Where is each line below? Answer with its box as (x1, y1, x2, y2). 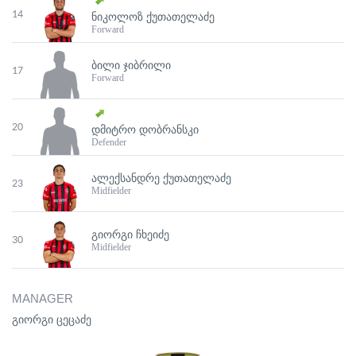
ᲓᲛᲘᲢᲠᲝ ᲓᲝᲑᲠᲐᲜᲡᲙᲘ (91, 123, 199, 137)
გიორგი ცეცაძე (12, 314, 91, 327)
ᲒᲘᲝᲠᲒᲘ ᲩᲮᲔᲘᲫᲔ (91, 227, 169, 241)
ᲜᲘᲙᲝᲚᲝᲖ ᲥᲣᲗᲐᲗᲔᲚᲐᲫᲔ (91, 10, 215, 24)
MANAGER (12, 292, 73, 306)
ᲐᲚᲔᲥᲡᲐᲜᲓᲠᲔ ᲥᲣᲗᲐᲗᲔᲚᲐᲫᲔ (91, 171, 231, 184)
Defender (91, 137, 126, 149)
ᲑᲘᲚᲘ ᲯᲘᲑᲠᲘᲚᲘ (91, 58, 171, 72)
